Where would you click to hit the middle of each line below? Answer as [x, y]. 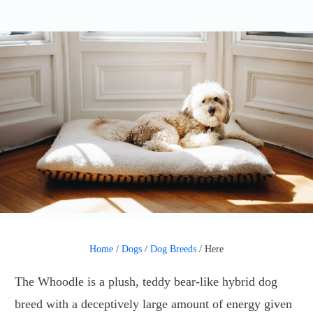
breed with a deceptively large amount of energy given [153, 304]
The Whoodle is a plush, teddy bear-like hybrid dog [146, 282]
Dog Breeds [173, 249]
